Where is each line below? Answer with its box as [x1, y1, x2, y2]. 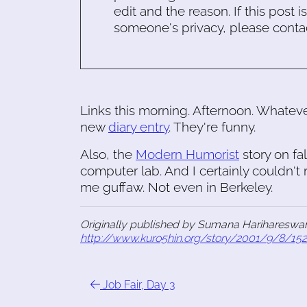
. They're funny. [169, 119, 256, 134]
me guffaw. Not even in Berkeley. [80, 180, 273, 195]
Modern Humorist [136, 147, 239, 162]
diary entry [108, 119, 169, 134]
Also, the [80, 147, 136, 162]
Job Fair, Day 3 [100, 278, 175, 291]
